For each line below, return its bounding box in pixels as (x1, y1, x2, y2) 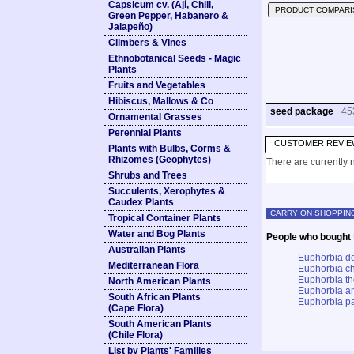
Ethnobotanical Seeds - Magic (108, 53, 241, 64)
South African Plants (108, 292, 201, 303)
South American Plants (108, 318, 212, 330)
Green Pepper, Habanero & (108, 10, 228, 21)
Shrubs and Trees (108, 170, 187, 181)
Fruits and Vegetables (108, 80, 205, 91)
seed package (270, 106, 333, 117)
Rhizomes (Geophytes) (108, 154, 211, 165)
